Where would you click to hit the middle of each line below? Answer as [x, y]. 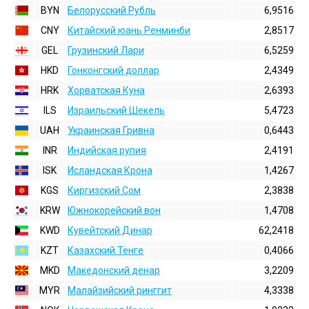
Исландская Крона [110, 170]
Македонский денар [114, 270]
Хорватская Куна [106, 90]
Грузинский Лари [106, 50]
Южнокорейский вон [114, 210]
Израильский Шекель [116, 110]
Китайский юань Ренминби [129, 30]
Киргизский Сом [104, 190]
